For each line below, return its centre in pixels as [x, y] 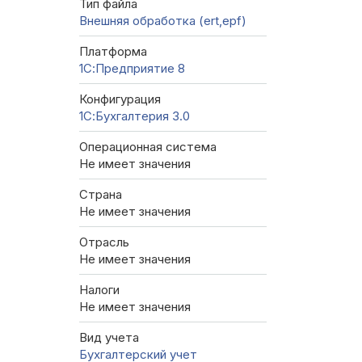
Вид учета [109, 338]
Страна [101, 195]
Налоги [99, 290]
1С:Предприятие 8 [132, 69]
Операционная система [148, 147]
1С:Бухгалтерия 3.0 [135, 116]
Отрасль [104, 242]
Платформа [113, 52]
